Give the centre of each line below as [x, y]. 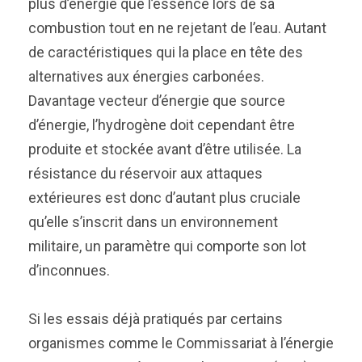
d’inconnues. [71, 270]
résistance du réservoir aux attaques [145, 173]
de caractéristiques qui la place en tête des [166, 52]
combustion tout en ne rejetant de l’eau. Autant [177, 28]
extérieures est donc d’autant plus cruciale [164, 198]
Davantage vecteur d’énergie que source [157, 101]
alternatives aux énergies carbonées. [146, 76]
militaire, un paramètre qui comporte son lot [167, 246]
